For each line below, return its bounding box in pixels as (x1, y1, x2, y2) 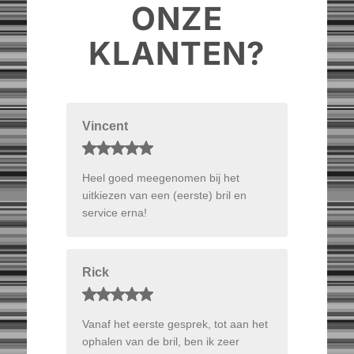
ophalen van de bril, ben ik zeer (81, 334, 239, 348)
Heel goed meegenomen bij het (81, 171, 239, 184)
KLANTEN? (88, 33, 265, 73)
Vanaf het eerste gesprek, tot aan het (81, 317, 268, 330)
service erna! (81, 205, 147, 219)
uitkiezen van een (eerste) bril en (81, 188, 247, 201)
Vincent (81, 119, 128, 133)
